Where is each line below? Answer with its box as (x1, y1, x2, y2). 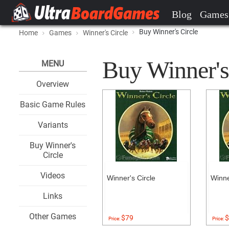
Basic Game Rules (20, 100, 86, 109)
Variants (37, 120, 68, 130)
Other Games (29, 212, 77, 221)
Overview (36, 79, 70, 89)
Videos (40, 171, 65, 180)
